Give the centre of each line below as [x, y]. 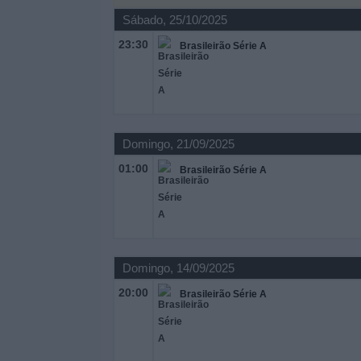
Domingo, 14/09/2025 [178, 268]
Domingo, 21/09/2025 [178, 144]
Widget [32, 38]
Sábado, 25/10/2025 [174, 20]
